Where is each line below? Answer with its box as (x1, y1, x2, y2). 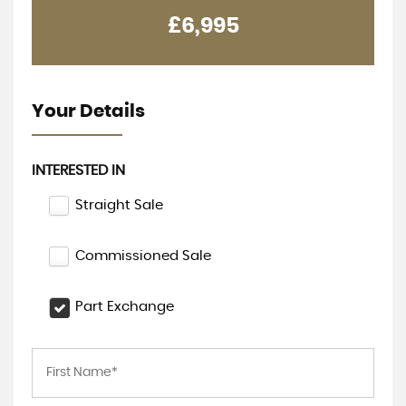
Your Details (32, 101, 145, 121)
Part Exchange (75, 299, 174, 314)
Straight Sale (75, 198, 163, 212)
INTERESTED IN (32, 162, 125, 178)
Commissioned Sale (75, 248, 211, 263)
